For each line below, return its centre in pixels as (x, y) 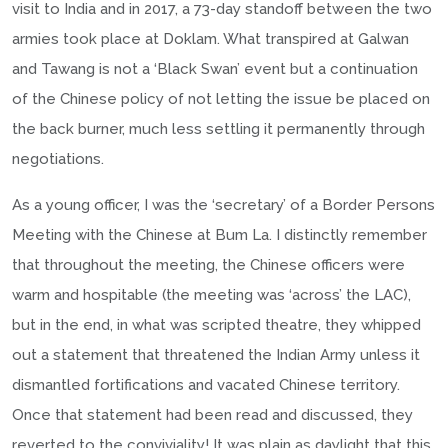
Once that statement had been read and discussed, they (212, 414)
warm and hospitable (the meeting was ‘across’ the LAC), (211, 294)
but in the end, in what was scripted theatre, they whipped (216, 324)
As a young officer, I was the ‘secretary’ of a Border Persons (223, 204)
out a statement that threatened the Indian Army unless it (216, 354)
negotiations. (58, 158)
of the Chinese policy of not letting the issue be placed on (221, 98)
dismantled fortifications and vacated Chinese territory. (206, 384)
